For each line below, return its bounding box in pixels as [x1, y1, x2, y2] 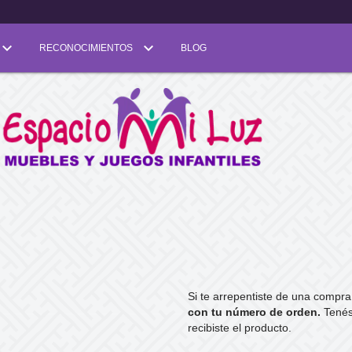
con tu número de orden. [188, 306, 321, 319]
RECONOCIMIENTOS [39, 42, 135, 53]
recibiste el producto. [188, 321, 291, 335]
